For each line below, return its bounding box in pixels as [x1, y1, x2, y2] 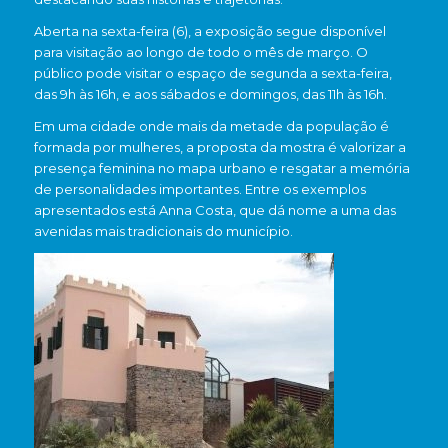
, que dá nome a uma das [232, 202, 396, 219]
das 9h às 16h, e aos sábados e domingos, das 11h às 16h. [33, 86, 387, 103]
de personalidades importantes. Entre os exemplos [33, 181, 366, 198]
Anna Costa [158, 202, 233, 219]
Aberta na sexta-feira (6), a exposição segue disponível [33, 23, 386, 40]
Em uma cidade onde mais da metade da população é [33, 118, 389, 135]
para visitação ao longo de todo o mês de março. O [33, 44, 368, 61]
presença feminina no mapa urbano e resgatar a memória [33, 160, 410, 177]
